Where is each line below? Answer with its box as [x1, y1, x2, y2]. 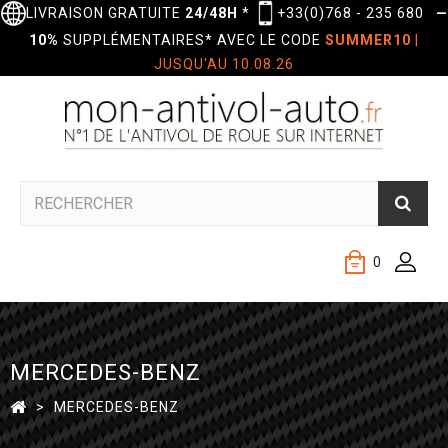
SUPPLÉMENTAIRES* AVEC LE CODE [59, 32, 325, 48]
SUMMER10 [325, 32, 411, 48]
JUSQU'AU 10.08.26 [154, 56, 294, 72]
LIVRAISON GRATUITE [25, 4, 185, 21]
